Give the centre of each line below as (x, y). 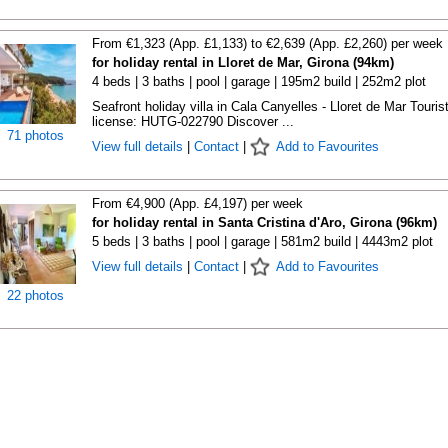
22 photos (35, 295)
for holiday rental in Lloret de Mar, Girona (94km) (242, 62)
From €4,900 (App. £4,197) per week (197, 203)
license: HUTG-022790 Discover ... (192, 121)
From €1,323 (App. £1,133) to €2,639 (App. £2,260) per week (267, 43)
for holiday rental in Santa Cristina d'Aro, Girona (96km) (264, 222)
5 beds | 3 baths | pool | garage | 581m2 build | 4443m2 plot (262, 241)
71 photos (35, 135)
